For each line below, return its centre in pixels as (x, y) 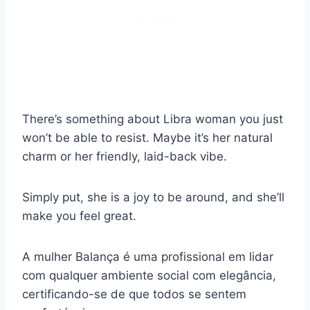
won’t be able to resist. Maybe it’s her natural (147, 138)
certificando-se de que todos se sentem (134, 294)
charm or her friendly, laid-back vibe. (125, 157)
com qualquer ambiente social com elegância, (149, 276)
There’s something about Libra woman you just (153, 119)
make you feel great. (79, 216)
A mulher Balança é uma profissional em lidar (148, 257)
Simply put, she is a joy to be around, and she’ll (153, 198)
